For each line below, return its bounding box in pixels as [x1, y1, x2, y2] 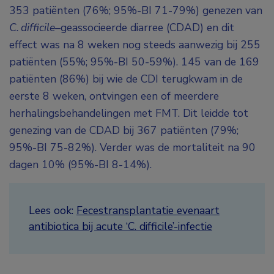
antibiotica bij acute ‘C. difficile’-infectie [29, 219, 212, 234]
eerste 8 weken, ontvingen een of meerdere [9, 89, 219, 104]
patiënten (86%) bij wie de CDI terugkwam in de [9, 72, 243, 87]
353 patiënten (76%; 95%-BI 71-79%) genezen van [9, 3, 262, 18]
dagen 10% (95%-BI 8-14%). [9, 157, 152, 172]
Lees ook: [29, 203, 76, 218]
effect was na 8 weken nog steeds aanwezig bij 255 [9, 37, 261, 53]
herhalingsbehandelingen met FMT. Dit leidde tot [9, 106, 248, 121]
